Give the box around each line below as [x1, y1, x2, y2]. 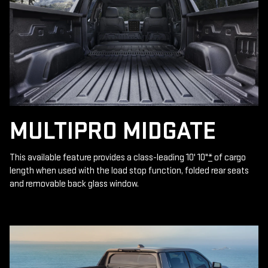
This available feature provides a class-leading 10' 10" [10, 152, 208, 164]
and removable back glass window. [10, 178, 139, 190]
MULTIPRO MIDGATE [10, 116, 216, 147]
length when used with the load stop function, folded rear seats [10, 165, 249, 177]
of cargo [212, 152, 246, 164]
